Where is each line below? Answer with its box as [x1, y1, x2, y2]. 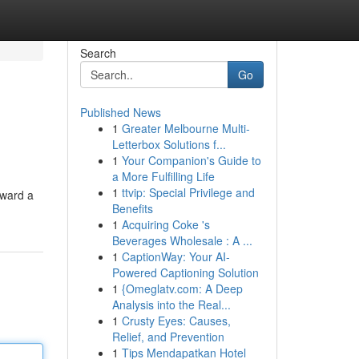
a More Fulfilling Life [111, 168, 215, 184]
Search [79, 45, 116, 61]
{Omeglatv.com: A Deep [121, 280, 243, 296]
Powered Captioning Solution [111, 264, 259, 280]
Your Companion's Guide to [121, 152, 261, 168]
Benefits [111, 200, 153, 216]
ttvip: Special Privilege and [121, 184, 255, 200]
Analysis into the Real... [111, 296, 231, 313]
